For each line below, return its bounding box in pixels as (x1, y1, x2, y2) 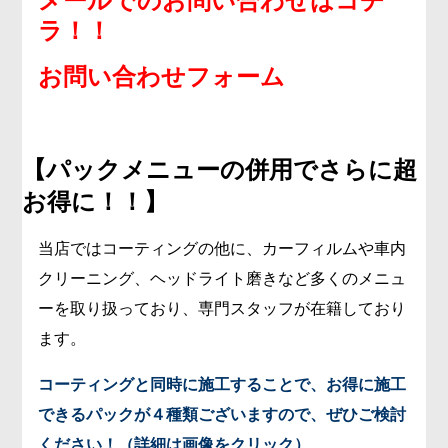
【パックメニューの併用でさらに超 (22, 156, 418, 184)
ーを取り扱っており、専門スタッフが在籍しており (38, 300, 407, 318)
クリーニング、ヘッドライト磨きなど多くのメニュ (38, 270, 407, 288)
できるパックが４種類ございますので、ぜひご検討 (38, 406, 407, 424)
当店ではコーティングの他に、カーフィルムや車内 (38, 240, 407, 258)
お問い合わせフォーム (38, 63, 286, 91)
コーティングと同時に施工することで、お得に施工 (38, 376, 407, 394)
